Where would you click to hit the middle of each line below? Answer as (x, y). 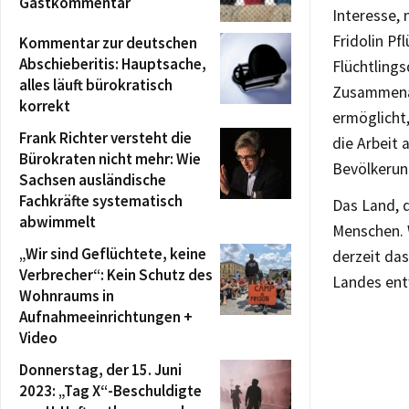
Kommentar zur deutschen (108, 42)
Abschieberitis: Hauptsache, (113, 63)
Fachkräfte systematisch (101, 200)
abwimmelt (58, 221)
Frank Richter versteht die (105, 137)
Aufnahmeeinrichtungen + (106, 316)
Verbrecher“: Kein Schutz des (116, 274)
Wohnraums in (67, 295)
